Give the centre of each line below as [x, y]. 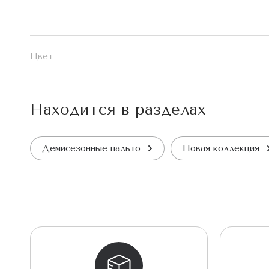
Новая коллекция [221, 148]
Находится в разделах [118, 109]
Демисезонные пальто [91, 148]
